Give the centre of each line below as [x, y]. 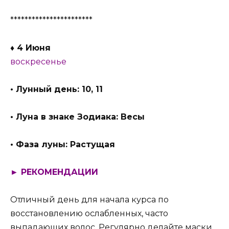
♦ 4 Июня [30, 48]
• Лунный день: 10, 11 [56, 89]
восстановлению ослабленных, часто [89, 214]
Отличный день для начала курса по [89, 200]
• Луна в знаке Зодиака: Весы [77, 117]
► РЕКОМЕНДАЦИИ [54, 172]
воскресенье [38, 61]
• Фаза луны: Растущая [63, 145]
